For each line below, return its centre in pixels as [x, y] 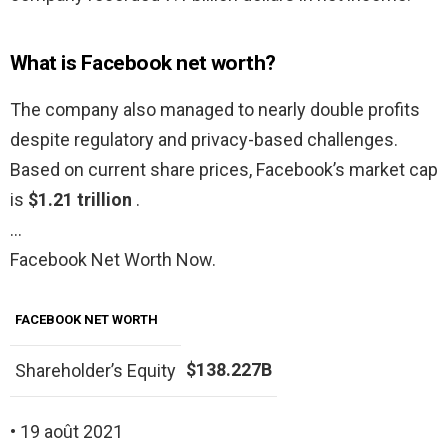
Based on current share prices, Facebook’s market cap [224, 170]
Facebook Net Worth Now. [113, 260]
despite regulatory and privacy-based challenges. [204, 140]
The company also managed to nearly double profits [215, 110]
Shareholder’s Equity [95, 371]
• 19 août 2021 [66, 432]
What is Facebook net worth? [143, 63]
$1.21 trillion [82, 200]
